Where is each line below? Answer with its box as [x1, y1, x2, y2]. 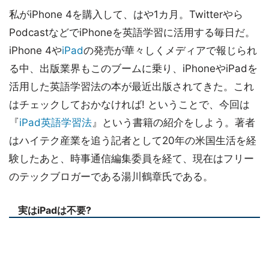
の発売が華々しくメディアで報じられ [83, 44, 257, 56]
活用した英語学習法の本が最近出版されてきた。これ [9, 80, 254, 92]
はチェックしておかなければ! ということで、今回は [9, 98, 250, 110]
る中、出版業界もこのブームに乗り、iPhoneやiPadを [9, 62, 258, 74]
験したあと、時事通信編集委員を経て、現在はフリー [9, 153, 254, 165]
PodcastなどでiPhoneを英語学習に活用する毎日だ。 [9, 26, 255, 38]
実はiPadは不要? [18, 204, 91, 216]
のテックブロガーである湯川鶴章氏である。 [9, 171, 213, 183]
